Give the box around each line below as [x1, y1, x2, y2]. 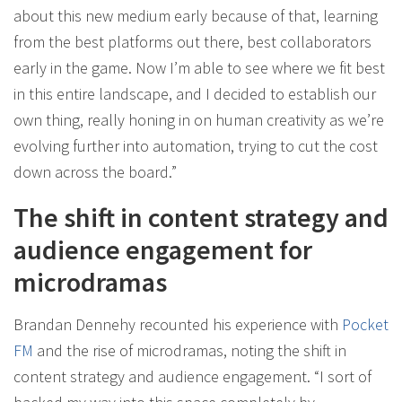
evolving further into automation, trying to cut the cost [13, 135, 378, 156]
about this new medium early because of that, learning [13, 4, 378, 26]
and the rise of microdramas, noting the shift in [33, 339, 346, 361]
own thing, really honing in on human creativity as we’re [13, 109, 384, 130]
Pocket [342, 313, 389, 335]
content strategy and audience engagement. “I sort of [13, 365, 371, 387]
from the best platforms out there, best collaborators [13, 31, 371, 52]
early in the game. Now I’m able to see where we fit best [13, 57, 385, 78]
